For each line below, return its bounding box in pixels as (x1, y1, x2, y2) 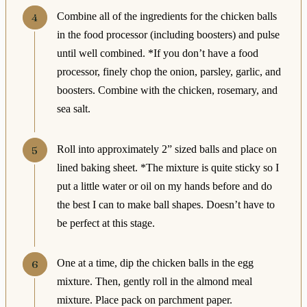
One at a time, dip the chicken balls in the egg (56, 257, 254, 269)
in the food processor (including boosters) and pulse (56, 29, 280, 41)
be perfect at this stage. (56, 217, 155, 229)
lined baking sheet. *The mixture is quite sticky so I (56, 161, 279, 173)
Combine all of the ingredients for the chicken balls (56, 10, 277, 23)
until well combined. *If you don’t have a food (56, 47, 258, 60)
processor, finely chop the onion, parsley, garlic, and (56, 66, 281, 78)
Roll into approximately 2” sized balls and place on (56, 143, 277, 155)
